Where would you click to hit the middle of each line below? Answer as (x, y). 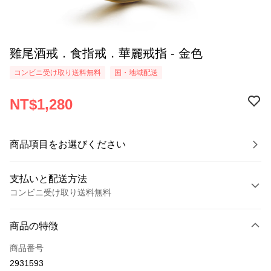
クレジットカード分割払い (60, 254)
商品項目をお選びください (68, 144)
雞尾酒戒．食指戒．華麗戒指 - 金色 (106, 53)
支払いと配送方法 (48, 179)
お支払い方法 (41, 211)
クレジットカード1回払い (59, 232)
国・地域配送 (136, 73)
